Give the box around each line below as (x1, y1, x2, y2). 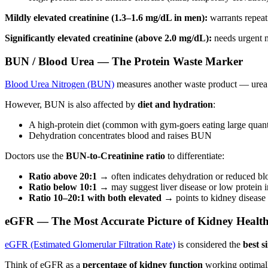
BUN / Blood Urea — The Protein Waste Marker (5, 54, 243, 68)
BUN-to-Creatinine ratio (66, 151, 165, 162)
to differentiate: (165, 151, 224, 162)
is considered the (175, 239, 243, 249)
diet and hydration (138, 99, 213, 110)
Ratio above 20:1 (29, 171, 97, 182)
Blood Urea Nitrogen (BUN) (5, 79, 114, 90)
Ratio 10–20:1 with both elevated (29, 193, 162, 203)
